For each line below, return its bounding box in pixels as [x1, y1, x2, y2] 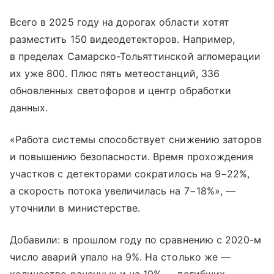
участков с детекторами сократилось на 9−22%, [10, 168, 250, 180]
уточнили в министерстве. [10, 202, 141, 214]
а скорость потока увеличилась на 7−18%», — [10, 185, 236, 197]
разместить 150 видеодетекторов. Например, [10, 33, 235, 45]
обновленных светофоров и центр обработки [10, 84, 231, 97]
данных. [10, 102, 48, 114]
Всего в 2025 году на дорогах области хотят [10, 16, 230, 28]
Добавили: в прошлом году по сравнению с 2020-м [10, 234, 262, 246]
